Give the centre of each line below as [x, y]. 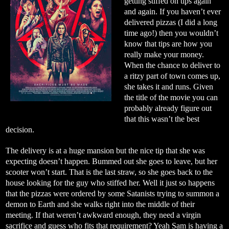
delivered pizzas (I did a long [170, 22]
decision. [20, 129]
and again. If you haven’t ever [172, 11]
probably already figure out [168, 108]
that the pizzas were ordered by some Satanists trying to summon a [112, 193]
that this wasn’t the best [162, 119]
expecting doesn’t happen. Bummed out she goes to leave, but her [111, 161]
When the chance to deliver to [172, 65]
